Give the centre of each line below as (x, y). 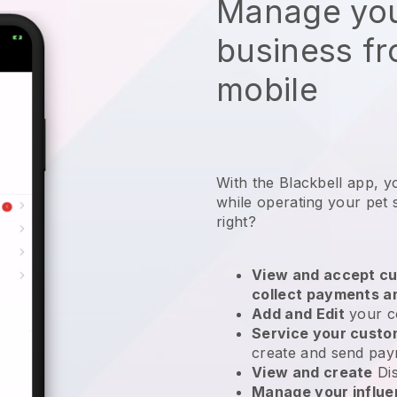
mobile (267, 89)
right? (239, 221)
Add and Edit (298, 313)
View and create (312, 372)
